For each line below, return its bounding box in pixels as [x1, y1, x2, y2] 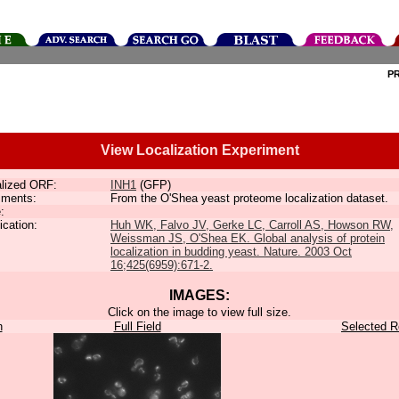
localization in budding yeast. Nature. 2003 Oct [110, 245, 352, 258]
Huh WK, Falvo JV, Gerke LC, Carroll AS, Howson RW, [110, 218, 394, 232]
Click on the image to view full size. [108, 305, 291, 319]
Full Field [113, 320, 161, 333]
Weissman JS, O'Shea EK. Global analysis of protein [110, 232, 385, 245]
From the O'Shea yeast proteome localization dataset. [110, 191, 388, 205]
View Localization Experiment [100, 142, 299, 158]
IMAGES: [169, 288, 230, 303]
